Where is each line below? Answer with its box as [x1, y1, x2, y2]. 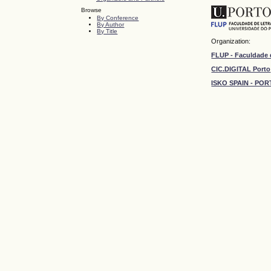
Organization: [211, 37, 251, 45]
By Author [97, 21, 125, 28]
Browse [81, 6, 102, 13]
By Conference [97, 15, 139, 22]
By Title [97, 28, 118, 35]
